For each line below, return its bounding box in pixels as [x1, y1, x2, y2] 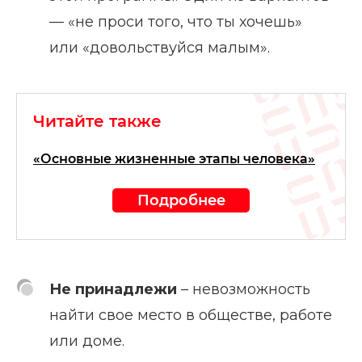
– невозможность [177, 280, 310, 299]
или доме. [49, 332, 124, 351]
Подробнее [137, 192, 225, 209]
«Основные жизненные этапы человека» [33, 151, 315, 167]
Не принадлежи [49, 280, 177, 299]
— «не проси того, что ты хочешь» [49, 13, 302, 32]
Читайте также [33, 112, 162, 132]
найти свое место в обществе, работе [49, 306, 332, 325]
